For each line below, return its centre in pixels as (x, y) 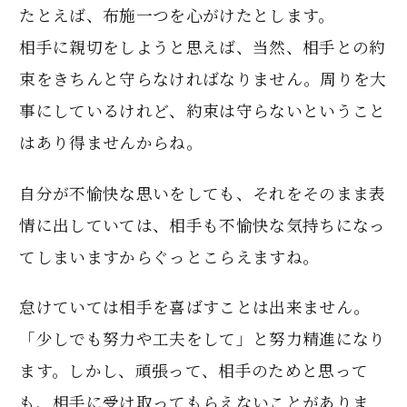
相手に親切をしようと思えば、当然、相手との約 (203, 47)
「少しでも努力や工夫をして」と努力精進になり (203, 338)
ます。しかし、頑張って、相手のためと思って (194, 370)
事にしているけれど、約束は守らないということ (203, 111)
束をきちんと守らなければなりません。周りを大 (203, 79)
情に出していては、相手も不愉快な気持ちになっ (203, 224)
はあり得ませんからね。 (111, 143)
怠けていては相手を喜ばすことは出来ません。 (195, 306)
